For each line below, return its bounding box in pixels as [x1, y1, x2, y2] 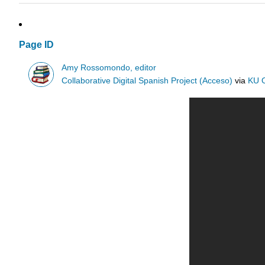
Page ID [19, 40, 54, 50]
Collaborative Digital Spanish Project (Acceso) [62, 76, 233, 85]
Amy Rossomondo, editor [62, 63, 157, 72]
